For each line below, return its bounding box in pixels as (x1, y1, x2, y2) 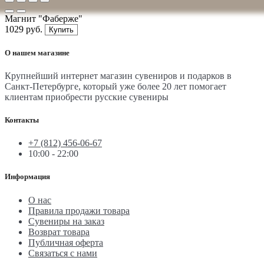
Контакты (5, 115, 39, 125)
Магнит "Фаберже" (5, 13, 82, 24)
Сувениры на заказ (28, 216, 104, 226)
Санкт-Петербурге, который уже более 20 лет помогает (5, 81, 226, 91)
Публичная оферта (28, 237, 103, 247)
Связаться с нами (28, 247, 97, 258)
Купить (49, 25, 74, 34)
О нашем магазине (5, 48, 70, 57)
